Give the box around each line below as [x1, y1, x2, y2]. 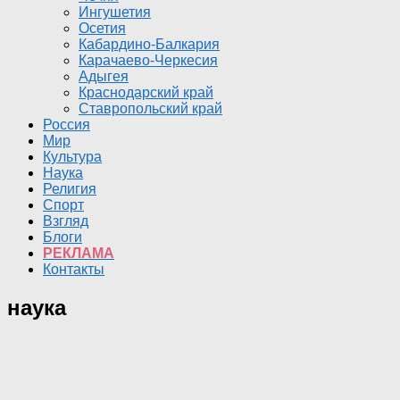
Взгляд [43, 213, 88, 229]
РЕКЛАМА [43, 246, 114, 261]
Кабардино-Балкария [79, 37, 220, 52]
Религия [43, 181, 96, 196]
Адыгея [79, 69, 129, 84]
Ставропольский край [79, 101, 222, 116]
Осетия [79, 21, 126, 36]
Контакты [43, 262, 104, 277]
